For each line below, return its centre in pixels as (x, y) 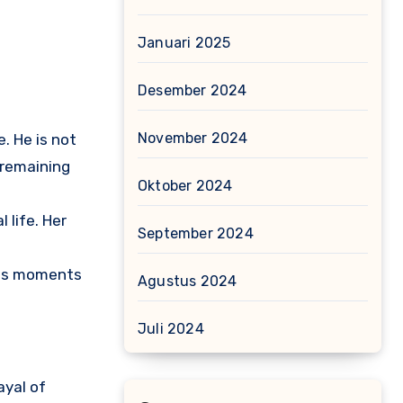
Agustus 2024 (188, 281)
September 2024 (196, 233)
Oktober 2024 (185, 186)
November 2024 (193, 138)
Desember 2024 (193, 90)
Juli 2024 (171, 329)
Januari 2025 (184, 43)
